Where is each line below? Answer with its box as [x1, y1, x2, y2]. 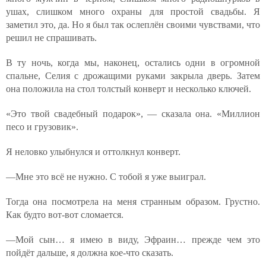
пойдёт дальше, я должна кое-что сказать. [6, 248, 173, 258]
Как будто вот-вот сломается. [6, 210, 123, 220]
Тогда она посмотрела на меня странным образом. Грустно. [6, 197, 260, 207]
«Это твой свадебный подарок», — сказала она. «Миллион [6, 109, 260, 119]
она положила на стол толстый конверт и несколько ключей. [6, 84, 251, 94]
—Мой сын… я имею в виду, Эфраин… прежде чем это [6, 235, 260, 245]
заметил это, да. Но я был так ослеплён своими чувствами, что [6, 20, 260, 30]
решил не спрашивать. [6, 33, 97, 43]
